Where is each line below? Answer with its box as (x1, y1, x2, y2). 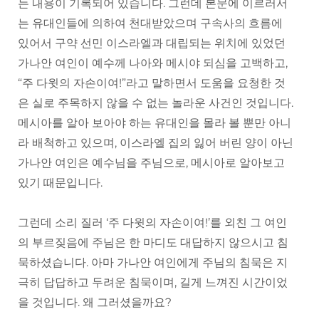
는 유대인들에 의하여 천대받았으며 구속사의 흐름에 (18, 16, 283, 31)
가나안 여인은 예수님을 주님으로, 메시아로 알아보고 (18, 156, 285, 170)
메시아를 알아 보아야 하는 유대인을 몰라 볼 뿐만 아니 (18, 116, 291, 130)
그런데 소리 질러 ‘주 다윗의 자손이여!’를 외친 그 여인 (18, 216, 287, 230)
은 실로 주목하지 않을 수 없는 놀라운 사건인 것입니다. (18, 96, 293, 110)
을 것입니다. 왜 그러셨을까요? (18, 296, 172, 310)
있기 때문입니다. (18, 176, 103, 190)
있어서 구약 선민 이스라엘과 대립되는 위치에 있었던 (18, 36, 286, 51)
